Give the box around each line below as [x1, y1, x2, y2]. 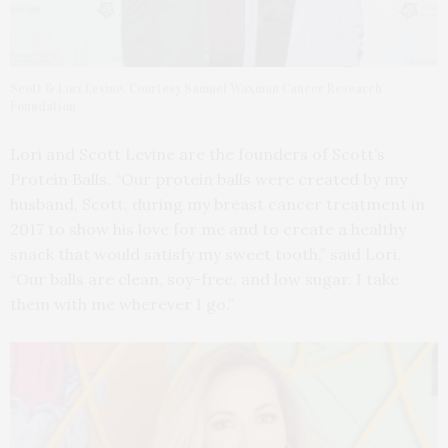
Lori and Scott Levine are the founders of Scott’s [10, 143, 385, 164]
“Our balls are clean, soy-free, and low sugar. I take [10, 268, 399, 289]
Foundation [10, 98, 76, 115]
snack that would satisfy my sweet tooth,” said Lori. [10, 243, 401, 264]
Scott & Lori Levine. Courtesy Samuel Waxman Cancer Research [10, 80, 382, 97]
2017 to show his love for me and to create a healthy [10, 218, 406, 239]
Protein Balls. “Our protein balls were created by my [10, 168, 407, 189]
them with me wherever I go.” [10, 293, 234, 314]
